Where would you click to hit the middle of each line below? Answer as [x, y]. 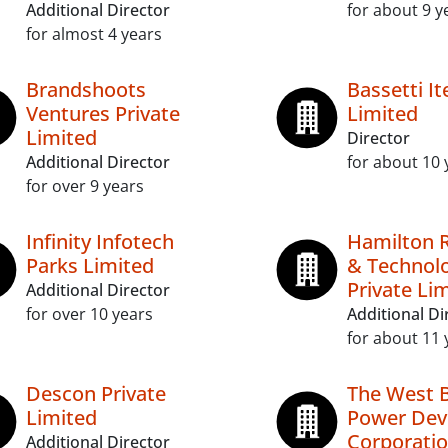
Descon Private [96, 393]
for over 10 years [89, 314]
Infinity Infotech [100, 241]
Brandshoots [86, 89]
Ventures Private [103, 113]
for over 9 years [85, 186]
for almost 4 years [94, 34]
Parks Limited [90, 265]
